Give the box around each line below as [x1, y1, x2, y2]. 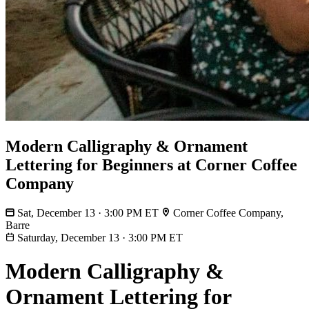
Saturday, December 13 [14, 231, 122, 243]
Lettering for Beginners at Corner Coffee [6, 155, 297, 174]
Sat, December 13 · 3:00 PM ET [14, 206, 161, 219]
